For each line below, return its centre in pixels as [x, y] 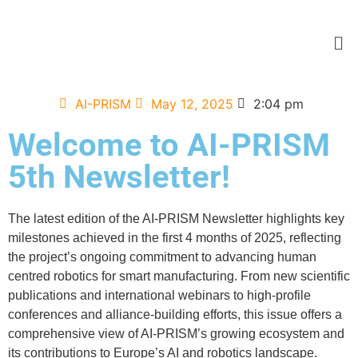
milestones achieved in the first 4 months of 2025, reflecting [175, 238]
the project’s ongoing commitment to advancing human [162, 257]
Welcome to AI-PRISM [169, 145]
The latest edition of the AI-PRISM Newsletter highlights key [176, 219]
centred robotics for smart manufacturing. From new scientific [179, 276]
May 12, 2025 [192, 104]
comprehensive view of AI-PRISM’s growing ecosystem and [176, 334]
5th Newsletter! [119, 177]
